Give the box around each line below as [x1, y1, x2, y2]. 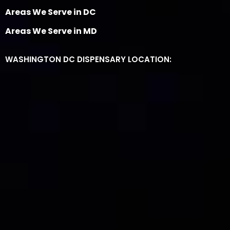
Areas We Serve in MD [5, 25, 97, 37]
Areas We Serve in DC [5, 6, 96, 18]
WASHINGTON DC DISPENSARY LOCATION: [5, 54, 171, 65]
